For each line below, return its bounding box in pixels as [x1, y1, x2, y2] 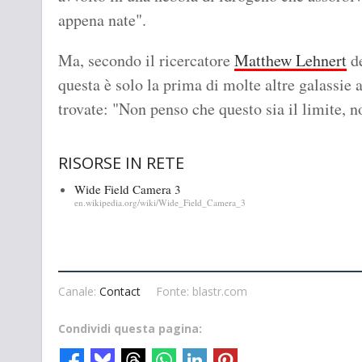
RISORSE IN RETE [58, 152, 184, 175]
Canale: [58, 283, 99, 299]
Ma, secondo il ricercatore [58, 49, 234, 72]
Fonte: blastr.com [156, 283, 247, 299]
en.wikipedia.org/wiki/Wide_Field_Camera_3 [74, 196, 246, 208]
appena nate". [58, 9, 146, 32]
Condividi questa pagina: [58, 320, 202, 336]
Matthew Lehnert [234, 49, 347, 72]
